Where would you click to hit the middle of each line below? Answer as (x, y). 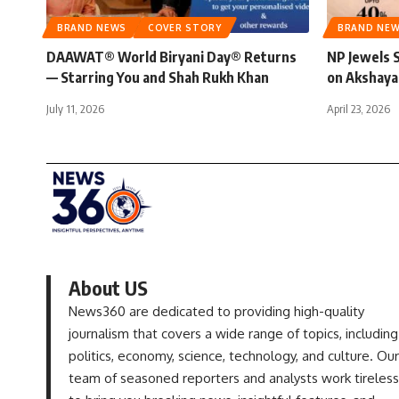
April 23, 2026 (358, 108)
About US (108, 287)
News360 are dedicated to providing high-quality (216, 311)
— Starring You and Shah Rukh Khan (158, 77)
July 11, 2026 (75, 108)
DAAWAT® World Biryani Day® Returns (171, 57)
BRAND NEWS (92, 27)
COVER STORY (185, 27)
